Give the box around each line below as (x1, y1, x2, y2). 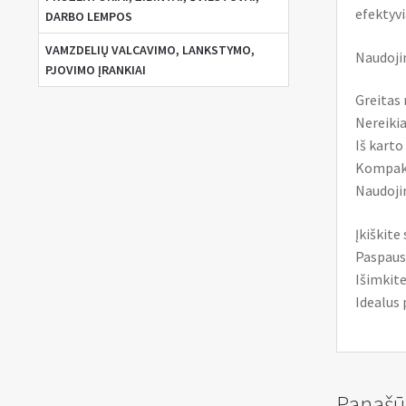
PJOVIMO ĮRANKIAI (44, 62, 146, 79)
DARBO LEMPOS (44, 8, 132, 25)
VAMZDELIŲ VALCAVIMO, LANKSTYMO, (44, 42, 255, 59)
